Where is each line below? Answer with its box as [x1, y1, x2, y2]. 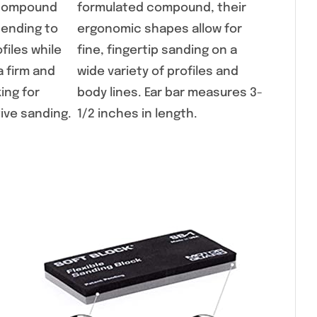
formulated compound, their [77, 2, 246, 15]
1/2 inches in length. [77, 108, 197, 121]
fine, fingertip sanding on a [77, 45, 237, 57]
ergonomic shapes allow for [77, 23, 242, 36]
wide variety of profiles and [77, 66, 238, 79]
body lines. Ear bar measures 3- [77, 87, 263, 100]
